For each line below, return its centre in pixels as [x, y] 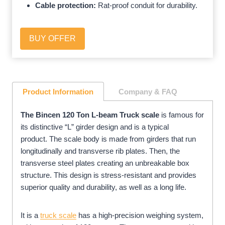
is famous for [182, 115]
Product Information [58, 91]
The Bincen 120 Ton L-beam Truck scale [90, 115]
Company [135, 91]
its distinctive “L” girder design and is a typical [95, 127]
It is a [30, 215]
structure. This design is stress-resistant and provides [108, 175]
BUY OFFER [52, 38]
